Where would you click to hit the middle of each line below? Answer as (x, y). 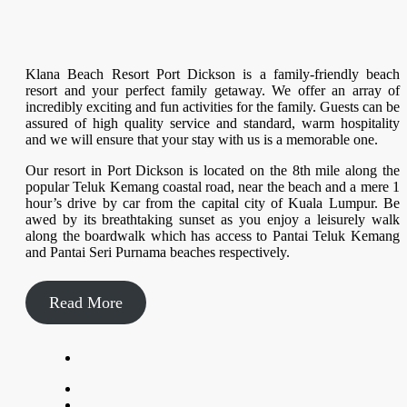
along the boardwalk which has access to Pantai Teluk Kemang (213, 235)
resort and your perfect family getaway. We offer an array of (213, 90)
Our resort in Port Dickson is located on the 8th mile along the (213, 170)
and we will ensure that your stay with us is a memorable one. (202, 139)
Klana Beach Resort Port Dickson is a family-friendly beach (213, 74)
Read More (85, 302)
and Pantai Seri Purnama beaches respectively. (158, 252)
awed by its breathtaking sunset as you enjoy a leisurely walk (213, 219)
